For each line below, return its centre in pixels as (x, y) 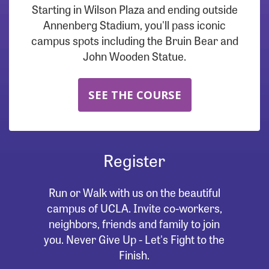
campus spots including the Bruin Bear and (134, 40)
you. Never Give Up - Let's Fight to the (134, 239)
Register (134, 159)
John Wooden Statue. (134, 56)
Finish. (134, 254)
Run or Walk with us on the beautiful (134, 192)
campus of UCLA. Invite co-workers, (134, 207)
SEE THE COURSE (134, 94)
